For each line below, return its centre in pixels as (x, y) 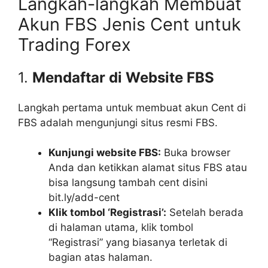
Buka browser (196, 153)
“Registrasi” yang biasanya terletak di (138, 242)
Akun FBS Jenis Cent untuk (130, 24)
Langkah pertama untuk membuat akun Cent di (132, 107)
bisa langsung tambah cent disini (128, 182)
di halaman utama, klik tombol (121, 227)
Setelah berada (205, 212)
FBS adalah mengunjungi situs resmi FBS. (118, 122)
